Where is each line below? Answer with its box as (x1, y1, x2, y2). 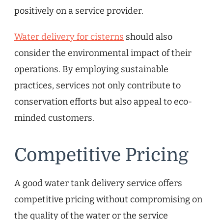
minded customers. (14, 112, 94, 123)
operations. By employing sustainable (14, 63, 168, 75)
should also (124, 31, 172, 42)
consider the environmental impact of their (14, 47, 192, 58)
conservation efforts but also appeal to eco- (14, 96, 192, 107)
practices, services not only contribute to (14, 80, 181, 91)
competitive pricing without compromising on (14, 194, 202, 205)
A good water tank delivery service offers (14, 178, 182, 189)
